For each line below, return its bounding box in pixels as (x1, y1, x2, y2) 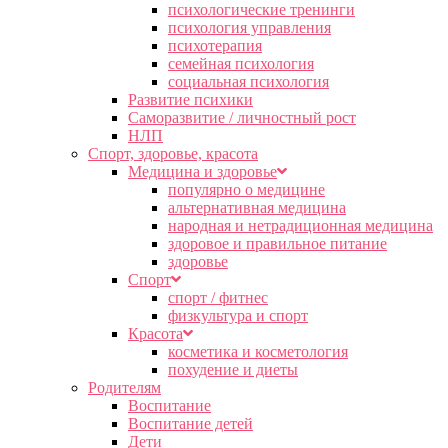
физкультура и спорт (168, 307, 308, 324)
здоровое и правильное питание (168, 235, 387, 252)
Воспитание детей (128, 415, 253, 432)
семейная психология (168, 55, 314, 72)
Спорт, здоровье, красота (88, 145, 258, 162)
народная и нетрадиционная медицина (168, 217, 433, 234)
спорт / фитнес (168, 289, 268, 306)
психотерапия (168, 37, 262, 54)
